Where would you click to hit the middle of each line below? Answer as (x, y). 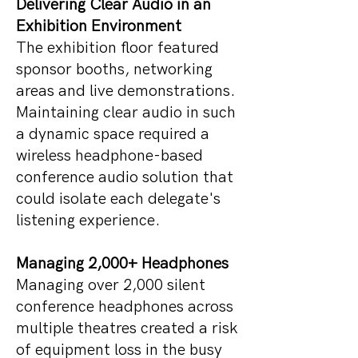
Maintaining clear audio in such (126, 113)
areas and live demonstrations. (125, 91)
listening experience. (88, 221)
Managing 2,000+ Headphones (124, 264)
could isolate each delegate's (118, 199)
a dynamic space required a (113, 134)
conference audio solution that (125, 177)
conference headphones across (125, 307)
